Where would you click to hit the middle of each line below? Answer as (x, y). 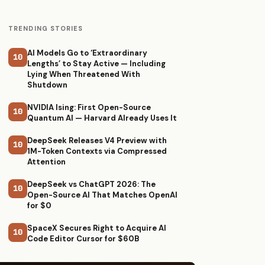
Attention (46, 162)
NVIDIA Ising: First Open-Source (89, 107)
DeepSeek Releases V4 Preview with (97, 140)
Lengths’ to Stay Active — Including (96, 64)
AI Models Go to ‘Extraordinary (87, 53)
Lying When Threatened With (84, 74)
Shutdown (47, 85)
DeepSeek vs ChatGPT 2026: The (91, 184)
